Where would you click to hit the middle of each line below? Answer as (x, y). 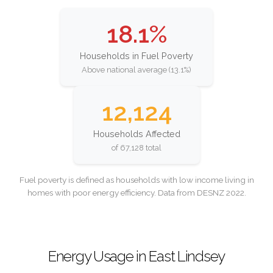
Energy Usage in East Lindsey (136, 256)
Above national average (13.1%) (136, 69)
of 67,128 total (136, 147)
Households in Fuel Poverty (136, 56)
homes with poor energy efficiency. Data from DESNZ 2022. (136, 192)
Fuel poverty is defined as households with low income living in (136, 179)
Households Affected (136, 134)
